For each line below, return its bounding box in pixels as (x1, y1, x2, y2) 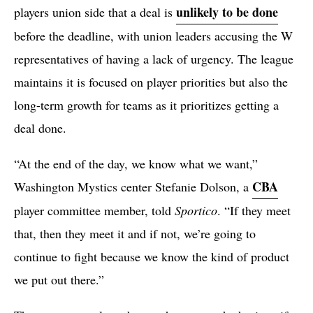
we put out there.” (14, 270, 104, 288)
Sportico (175, 201, 217, 219)
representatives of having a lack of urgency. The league (14, 50, 293, 67)
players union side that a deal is (14, 3, 176, 20)
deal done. (14, 119, 66, 136)
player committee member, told (14, 201, 175, 219)
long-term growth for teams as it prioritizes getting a (14, 96, 279, 113)
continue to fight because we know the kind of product (14, 247, 289, 265)
